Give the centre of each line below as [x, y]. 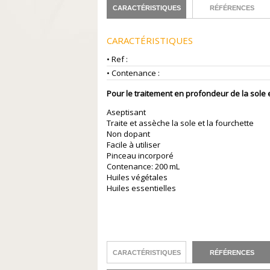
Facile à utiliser [133, 145]
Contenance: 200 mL [143, 166]
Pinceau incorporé [140, 155]
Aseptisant [126, 112]
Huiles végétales [137, 177]
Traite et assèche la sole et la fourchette [180, 123]
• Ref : [117, 59]
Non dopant [128, 134]
